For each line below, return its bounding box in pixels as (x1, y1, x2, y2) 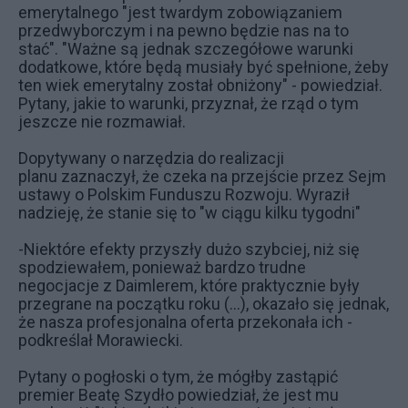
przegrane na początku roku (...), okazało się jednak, (18, 294, 389, 314)
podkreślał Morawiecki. (18, 331, 183, 351)
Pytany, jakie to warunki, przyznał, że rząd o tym (18, 94, 359, 114)
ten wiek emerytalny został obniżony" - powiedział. (18, 76, 382, 96)
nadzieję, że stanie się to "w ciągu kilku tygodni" (18, 203, 361, 223)
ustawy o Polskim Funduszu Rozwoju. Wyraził (18, 185, 350, 205)
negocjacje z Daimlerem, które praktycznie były (18, 276, 360, 296)
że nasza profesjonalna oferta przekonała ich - (18, 312, 352, 332)
